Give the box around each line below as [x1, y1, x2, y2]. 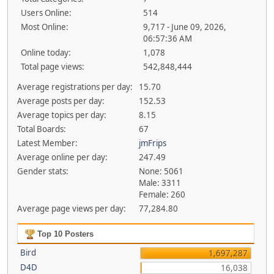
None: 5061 [139, 166, 184, 177]
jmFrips [139, 138, 167, 149]
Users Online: [21, 7, 72, 18]
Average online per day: [17, 152, 108, 163]
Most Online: [21, 21, 68, 32]
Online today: [21, 47, 71, 58]
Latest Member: [17, 138, 78, 149]
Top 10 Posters [34, 229, 94, 239]
